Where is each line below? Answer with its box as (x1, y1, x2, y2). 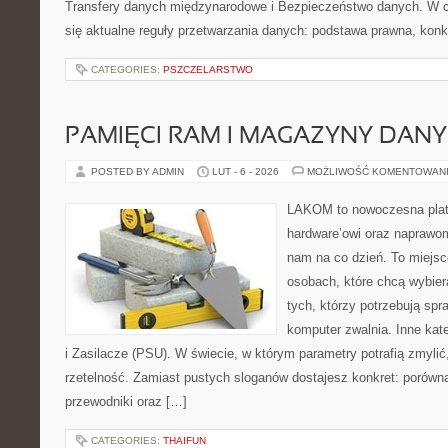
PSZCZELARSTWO (163, 64, 253, 75)
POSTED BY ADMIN (91, 166, 187, 177)
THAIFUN (163, 435, 206, 446)
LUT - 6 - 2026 (212, 166, 279, 177)
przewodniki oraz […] (65, 394, 187, 409)
